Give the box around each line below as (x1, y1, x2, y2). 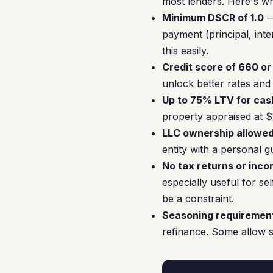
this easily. (162, 44, 208, 57)
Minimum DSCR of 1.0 (162, 12, 264, 24)
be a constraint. (162, 193, 234, 205)
